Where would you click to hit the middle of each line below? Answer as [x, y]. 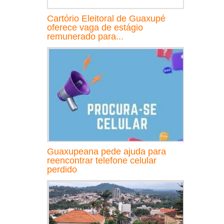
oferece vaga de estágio [95, 27]
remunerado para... [85, 36]
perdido [62, 169]
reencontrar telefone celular [102, 160]
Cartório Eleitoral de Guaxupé [106, 18]
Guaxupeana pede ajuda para [106, 151]
